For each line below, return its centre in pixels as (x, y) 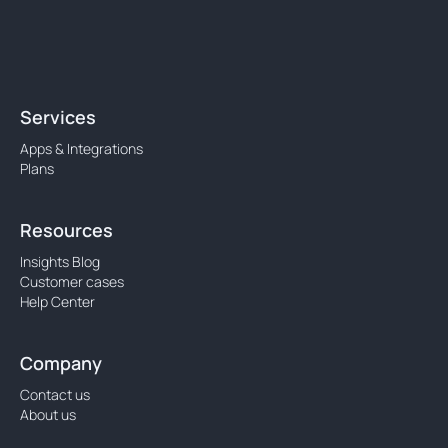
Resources (66, 230)
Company (61, 363)
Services (58, 117)
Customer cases (72, 282)
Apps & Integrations (81, 149)
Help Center (57, 302)
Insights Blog (60, 262)
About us (48, 415)
